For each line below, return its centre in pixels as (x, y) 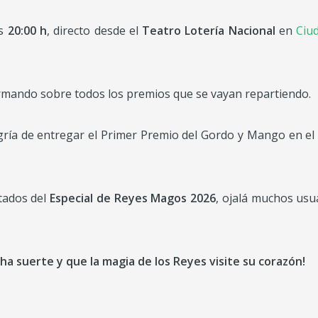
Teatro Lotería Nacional (209, 31)
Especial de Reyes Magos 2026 (133, 198)
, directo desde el (95, 31)
